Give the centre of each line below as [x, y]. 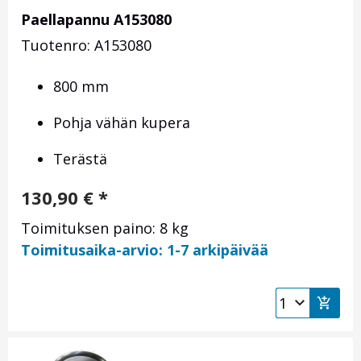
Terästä [80, 159]
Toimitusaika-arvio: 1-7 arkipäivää [145, 250]
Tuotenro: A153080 [86, 46]
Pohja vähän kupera [122, 123]
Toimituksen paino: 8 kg [105, 228]
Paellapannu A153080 [96, 20]
